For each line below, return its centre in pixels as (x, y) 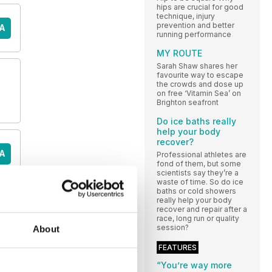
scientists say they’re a (198, 173)
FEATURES (178, 248)
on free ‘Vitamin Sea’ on (199, 93)
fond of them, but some (199, 164)
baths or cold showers (196, 191)
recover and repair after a (202, 209)
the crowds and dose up (200, 84)
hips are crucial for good (200, 7)
